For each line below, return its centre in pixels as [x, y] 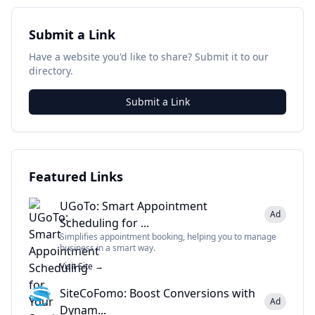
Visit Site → [82, 266]
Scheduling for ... [104, 223]
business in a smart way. [108, 248]
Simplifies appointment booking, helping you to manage [168, 237]
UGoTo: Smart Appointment [134, 206]
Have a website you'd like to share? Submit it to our [149, 57]
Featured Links [76, 176]
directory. [51, 71]
